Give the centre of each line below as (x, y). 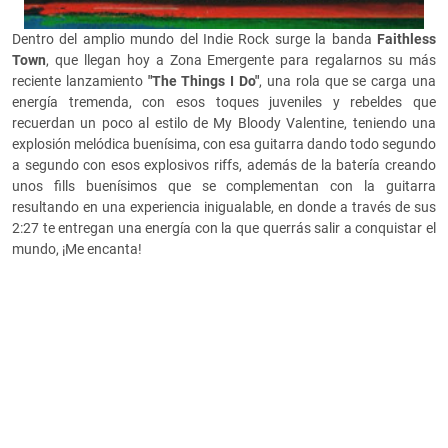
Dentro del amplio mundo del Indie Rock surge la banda (194, 39)
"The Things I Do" (201, 81)
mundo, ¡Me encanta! (77, 249)
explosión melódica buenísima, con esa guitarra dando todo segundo (224, 144)
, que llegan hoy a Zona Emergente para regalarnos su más (241, 60)
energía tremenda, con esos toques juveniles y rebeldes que (224, 102)
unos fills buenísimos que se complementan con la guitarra (224, 186)
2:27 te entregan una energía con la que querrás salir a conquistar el (224, 228)
